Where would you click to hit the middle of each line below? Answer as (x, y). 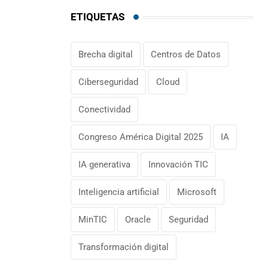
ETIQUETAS (98, 17)
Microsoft (197, 192)
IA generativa (104, 165)
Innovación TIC (178, 165)
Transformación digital (124, 247)
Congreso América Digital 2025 (141, 137)
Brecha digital (106, 55)
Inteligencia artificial (119, 192)
